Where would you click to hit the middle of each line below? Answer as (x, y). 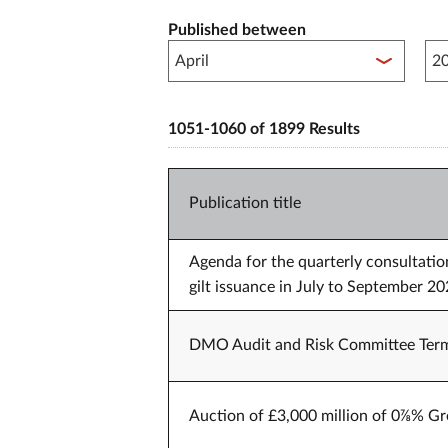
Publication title (245, 203)
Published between (237, 30)
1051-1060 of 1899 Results (264, 129)
